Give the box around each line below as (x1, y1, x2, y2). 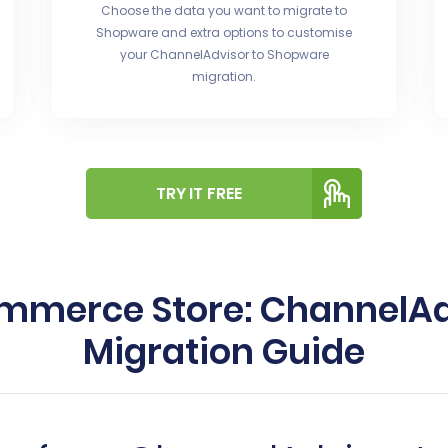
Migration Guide (83, 327, 365, 376)
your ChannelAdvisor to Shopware (119, 46, 329, 63)
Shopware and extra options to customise (96, 24, 352, 41)
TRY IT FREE (155, 182, 243, 205)
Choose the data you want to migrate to (101, 2, 347, 19)
